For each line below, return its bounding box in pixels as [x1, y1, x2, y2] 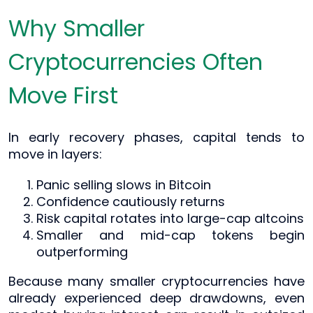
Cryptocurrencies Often [8, 45, 263, 78]
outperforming [36, 242, 128, 261]
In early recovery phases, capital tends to [8, 128, 305, 146]
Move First [8, 79, 118, 111]
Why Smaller [8, 12, 145, 44]
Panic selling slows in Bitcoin [36, 175, 211, 194]
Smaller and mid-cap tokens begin [36, 226, 305, 244]
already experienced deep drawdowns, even [8, 289, 305, 307]
